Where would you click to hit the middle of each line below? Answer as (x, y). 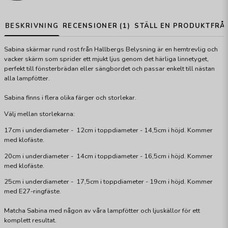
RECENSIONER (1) (97, 26)
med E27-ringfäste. (33, 192)
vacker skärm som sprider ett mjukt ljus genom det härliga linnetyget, (106, 59)
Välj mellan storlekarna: (40, 114)
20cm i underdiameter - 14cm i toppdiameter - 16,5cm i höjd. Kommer (108, 156)
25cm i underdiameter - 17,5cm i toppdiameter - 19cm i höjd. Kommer (108, 182)
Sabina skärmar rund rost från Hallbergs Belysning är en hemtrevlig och (111, 50)
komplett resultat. (30, 221)
